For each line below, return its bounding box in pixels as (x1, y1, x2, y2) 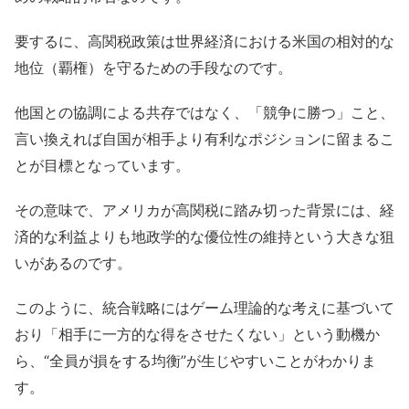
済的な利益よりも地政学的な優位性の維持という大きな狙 (15, 227, 394, 246)
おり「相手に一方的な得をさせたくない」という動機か (15, 325, 380, 344)
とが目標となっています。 (15, 156, 190, 175)
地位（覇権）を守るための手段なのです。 (15, 58, 292, 78)
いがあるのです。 (15, 254, 131, 273)
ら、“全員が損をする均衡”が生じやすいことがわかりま (15, 351, 376, 371)
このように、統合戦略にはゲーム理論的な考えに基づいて (15, 299, 394, 318)
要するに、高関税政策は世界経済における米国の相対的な (15, 32, 394, 51)
